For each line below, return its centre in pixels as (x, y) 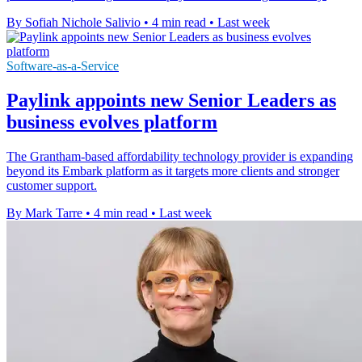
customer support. (52, 186)
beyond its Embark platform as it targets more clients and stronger (173, 171)
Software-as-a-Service (63, 66)
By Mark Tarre (44, 213)
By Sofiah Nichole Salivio (74, 23)
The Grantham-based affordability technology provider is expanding (180, 157)
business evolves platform (112, 122)
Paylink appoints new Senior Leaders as (171, 101)
